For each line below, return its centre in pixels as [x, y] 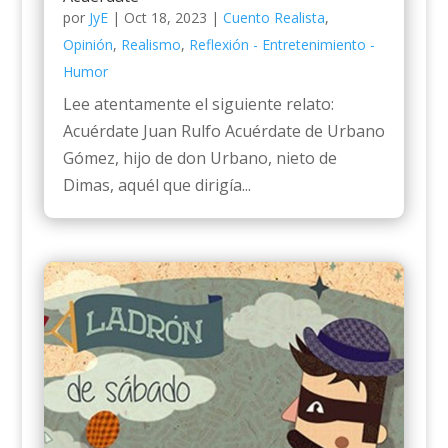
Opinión [87, 45]
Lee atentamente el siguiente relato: [202, 104]
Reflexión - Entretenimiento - [281, 45]
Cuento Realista [273, 18]
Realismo [150, 45]
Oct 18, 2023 [165, 18]
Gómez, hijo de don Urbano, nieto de [199, 158]
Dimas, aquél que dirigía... [156, 185]
